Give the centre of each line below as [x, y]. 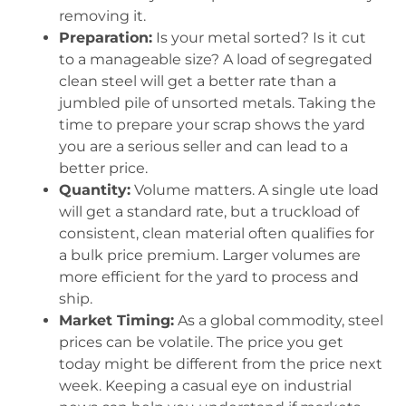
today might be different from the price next [221, 363]
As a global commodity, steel [279, 320]
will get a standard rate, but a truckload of [209, 211]
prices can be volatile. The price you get [201, 342]
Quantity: [95, 189]
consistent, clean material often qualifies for [217, 233]
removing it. [102, 15]
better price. [103, 168]
